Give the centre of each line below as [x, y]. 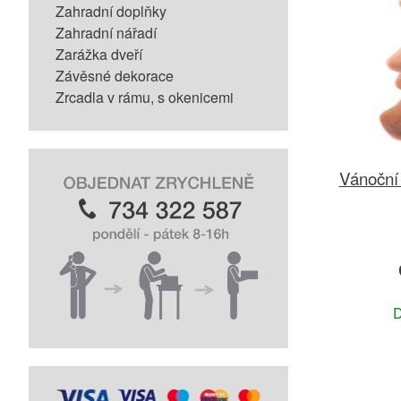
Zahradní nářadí [106, 33]
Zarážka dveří [99, 54]
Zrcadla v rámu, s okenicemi [145, 97]
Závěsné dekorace [115, 76]
